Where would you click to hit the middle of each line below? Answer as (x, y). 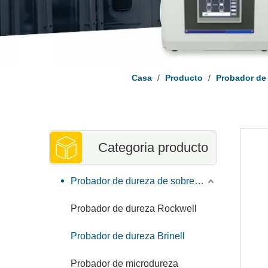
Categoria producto (153, 147)
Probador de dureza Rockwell (134, 208)
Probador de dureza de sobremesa (199, 181)
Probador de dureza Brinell (128, 236)
